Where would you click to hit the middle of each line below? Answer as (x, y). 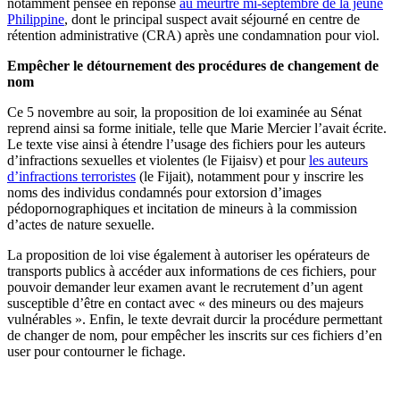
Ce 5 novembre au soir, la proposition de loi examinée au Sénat (184, 112)
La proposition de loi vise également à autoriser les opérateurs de (188, 255)
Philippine (36, 20)
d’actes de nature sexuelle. (81, 225)
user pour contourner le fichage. (96, 352)
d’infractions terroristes (71, 177)
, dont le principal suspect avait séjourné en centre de (212, 20)
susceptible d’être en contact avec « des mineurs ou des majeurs (185, 304)
